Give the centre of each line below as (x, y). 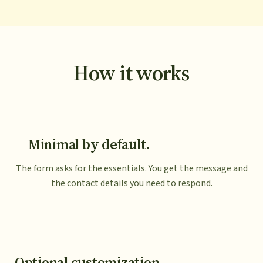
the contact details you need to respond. (131, 183)
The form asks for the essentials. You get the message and (131, 169)
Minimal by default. (89, 144)
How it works (131, 73)
